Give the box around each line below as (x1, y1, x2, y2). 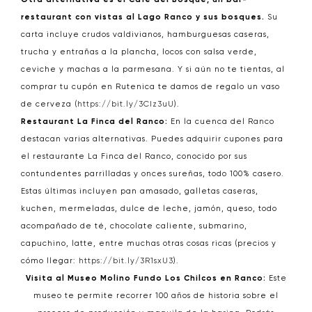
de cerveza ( (21, 100, 77, 109)
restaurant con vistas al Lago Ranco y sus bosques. (21, 13, 267, 22)
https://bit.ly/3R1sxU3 (79, 256, 173, 265)
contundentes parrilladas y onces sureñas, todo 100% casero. (21, 169, 284, 178)
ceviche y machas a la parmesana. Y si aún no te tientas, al (21, 65, 285, 74)
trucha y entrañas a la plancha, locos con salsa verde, (21, 47, 257, 56)
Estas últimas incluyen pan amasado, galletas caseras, (21, 187, 258, 196)
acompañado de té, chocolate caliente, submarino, (21, 221, 247, 231)
